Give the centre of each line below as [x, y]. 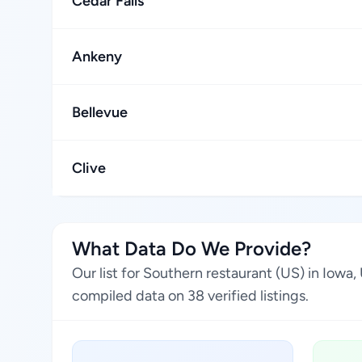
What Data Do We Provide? [192, 248]
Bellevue [100, 112]
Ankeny [97, 57]
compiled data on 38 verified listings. [190, 296]
